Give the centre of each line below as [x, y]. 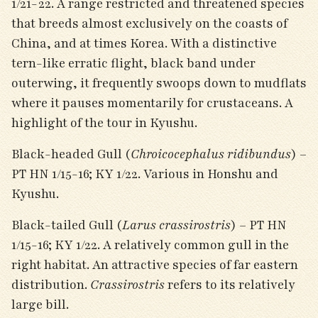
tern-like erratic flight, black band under [133, 63]
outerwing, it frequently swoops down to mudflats [159, 83]
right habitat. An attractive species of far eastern [155, 265]
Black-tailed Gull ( [67, 225]
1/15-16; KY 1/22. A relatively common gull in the [150, 245]
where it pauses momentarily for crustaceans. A [152, 103]
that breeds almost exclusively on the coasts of [149, 23]
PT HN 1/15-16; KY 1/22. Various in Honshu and [145, 174]
